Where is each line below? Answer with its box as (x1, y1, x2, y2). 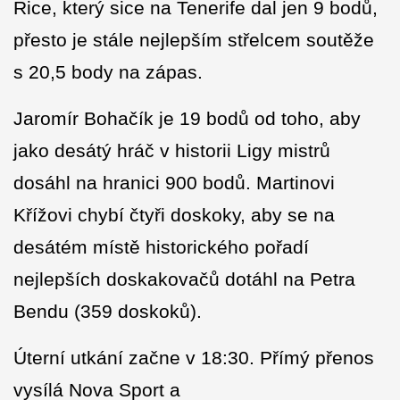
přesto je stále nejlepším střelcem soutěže (13, 29, 374, 51)
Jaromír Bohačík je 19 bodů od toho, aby (13, 108, 361, 129)
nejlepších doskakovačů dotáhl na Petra (13, 269, 355, 290)
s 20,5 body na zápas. (13, 62, 203, 83)
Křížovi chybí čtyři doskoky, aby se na (13, 204, 335, 226)
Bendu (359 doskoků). (13, 301, 202, 322)
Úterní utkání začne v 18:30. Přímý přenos (13, 347, 374, 369)
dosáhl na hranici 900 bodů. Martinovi (13, 172, 335, 194)
